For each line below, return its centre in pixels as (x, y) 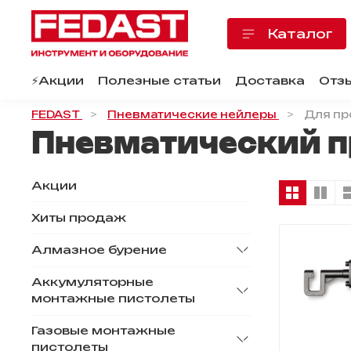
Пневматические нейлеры (192, 115)
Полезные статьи (159, 80)
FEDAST (56, 115)
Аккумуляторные (92, 282)
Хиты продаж (79, 217)
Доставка (270, 80)
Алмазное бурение (99, 250)
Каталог (300, 34)
